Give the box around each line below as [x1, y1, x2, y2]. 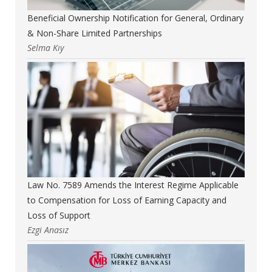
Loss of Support [27, 209, 90, 221]
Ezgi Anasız [27, 223, 69, 236]
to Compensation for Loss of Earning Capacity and [27, 194, 226, 206]
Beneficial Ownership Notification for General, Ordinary [27, 12, 243, 24]
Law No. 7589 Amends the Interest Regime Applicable [27, 178, 239, 191]
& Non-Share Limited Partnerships [27, 27, 162, 39]
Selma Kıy [27, 41, 64, 53]
